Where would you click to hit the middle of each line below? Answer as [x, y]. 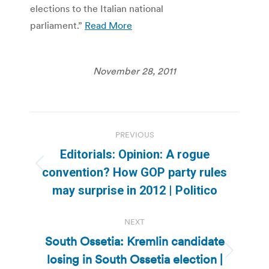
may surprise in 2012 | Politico [134, 190]
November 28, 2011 [134, 71]
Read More [108, 25]
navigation [78, 150]
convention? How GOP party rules [134, 172]
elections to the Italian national [97, 8]
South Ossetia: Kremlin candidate [134, 241]
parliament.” [57, 25]
